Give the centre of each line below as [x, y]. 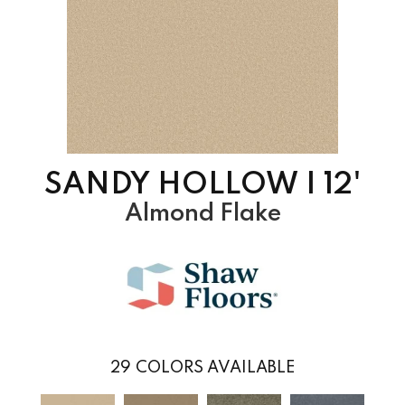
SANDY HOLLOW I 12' [202, 185]
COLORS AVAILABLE [215, 367]
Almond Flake [202, 213]
